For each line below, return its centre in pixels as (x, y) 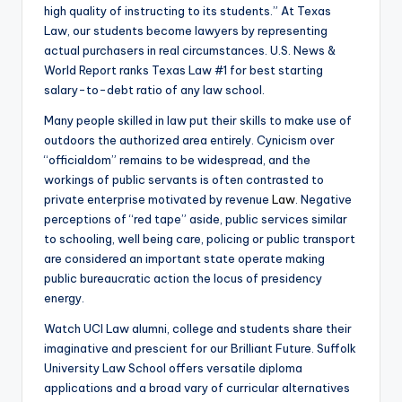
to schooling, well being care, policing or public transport (200, 238)
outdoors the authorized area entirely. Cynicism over (189, 140)
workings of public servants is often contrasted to (184, 179)
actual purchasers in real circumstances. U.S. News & (190, 50)
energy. (64, 297)
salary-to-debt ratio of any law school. (154, 89)
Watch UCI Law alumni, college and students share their (198, 328)
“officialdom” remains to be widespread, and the (177, 159)
